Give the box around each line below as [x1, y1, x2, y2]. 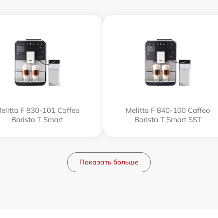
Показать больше [79, 158, 139, 166]
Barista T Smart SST [134, 115, 201, 124]
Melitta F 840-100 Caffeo [125, 106, 210, 115]
